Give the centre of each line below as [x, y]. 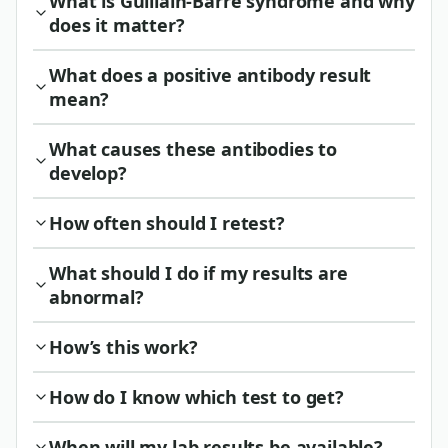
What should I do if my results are [198, 272]
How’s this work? [123, 346]
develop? [88, 172]
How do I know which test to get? [196, 396]
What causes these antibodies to [193, 148]
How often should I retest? [167, 222]
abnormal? [96, 296]
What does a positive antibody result [210, 74]
